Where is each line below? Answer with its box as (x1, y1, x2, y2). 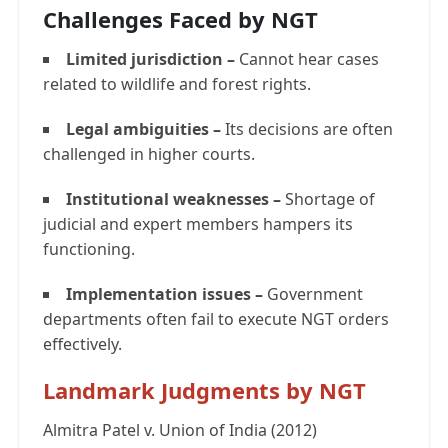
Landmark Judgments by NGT (43, 375, 366, 406)
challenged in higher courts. (43, 143, 255, 166)
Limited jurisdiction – (66, 48, 239, 71)
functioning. (43, 238, 135, 261)
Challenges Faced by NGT (43, 4, 318, 35)
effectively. (43, 333, 122, 356)
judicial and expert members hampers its (43, 213, 353, 236)
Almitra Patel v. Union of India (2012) (43, 419, 317, 442)
